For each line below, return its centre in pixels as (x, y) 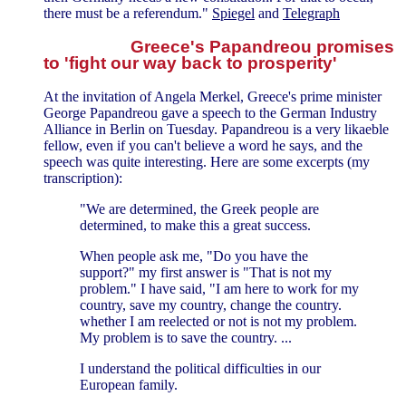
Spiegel (233, 14)
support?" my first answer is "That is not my (206, 272)
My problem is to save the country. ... (186, 337)
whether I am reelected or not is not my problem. (218, 321)
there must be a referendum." (128, 14)
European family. (129, 384)
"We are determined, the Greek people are (199, 208)
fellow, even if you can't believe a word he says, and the (203, 145)
